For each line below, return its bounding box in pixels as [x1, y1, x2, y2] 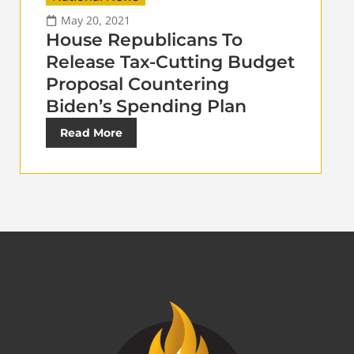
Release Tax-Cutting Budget [46, 51, 295, 73]
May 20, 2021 [61, 13, 130, 28]
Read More [60, 126, 122, 141]
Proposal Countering [46, 73, 229, 96]
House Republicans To [46, 29, 243, 51]
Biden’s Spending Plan [46, 96, 247, 118]
